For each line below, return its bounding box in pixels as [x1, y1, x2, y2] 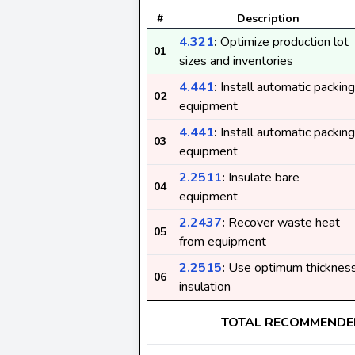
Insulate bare [225, 169, 300, 186]
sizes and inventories [179, 52, 293, 70]
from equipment [179, 233, 266, 250]
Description [237, 11, 300, 26]
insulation [179, 278, 231, 296]
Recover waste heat [225, 214, 340, 231]
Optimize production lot [217, 33, 349, 51]
